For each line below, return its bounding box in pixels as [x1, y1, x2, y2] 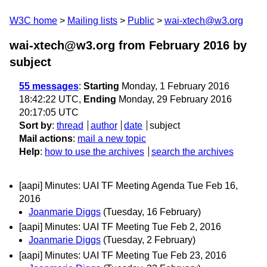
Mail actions [19, 133, 73, 144]
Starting [83, 81, 119, 91]
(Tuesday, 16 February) [103, 207, 201, 218]
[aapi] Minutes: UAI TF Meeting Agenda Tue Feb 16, [19, 181, 238, 191]
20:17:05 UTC [19, 107, 79, 117]
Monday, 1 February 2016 [119, 81, 229, 91]
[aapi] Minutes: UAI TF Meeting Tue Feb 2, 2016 [19, 222, 221, 232]
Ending [83, 94, 116, 104]
